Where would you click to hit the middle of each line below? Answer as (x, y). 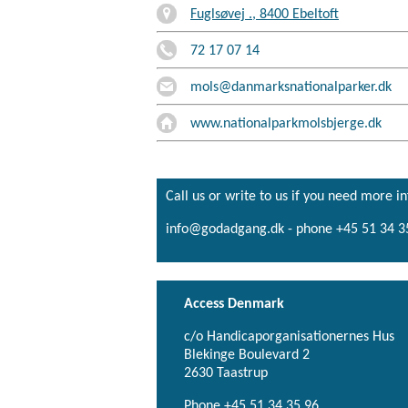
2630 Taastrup (226, 373)
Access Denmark (234, 304)
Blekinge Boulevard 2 (247, 355)
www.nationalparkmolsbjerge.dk (286, 123)
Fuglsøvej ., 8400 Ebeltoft (265, 14)
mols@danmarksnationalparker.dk (291, 87)
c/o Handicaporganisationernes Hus (289, 337)
